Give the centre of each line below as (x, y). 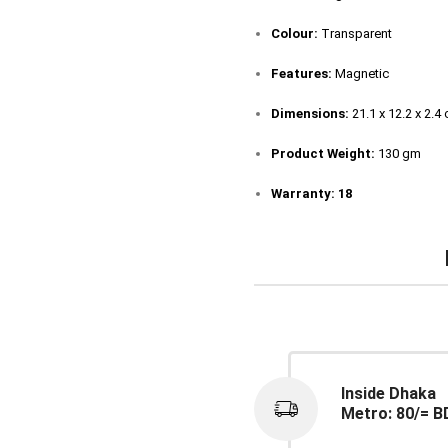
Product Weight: (323, 153)
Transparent (355, 33)
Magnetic (360, 73)
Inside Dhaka (388, 393)
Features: (301, 73)
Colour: (294, 33)
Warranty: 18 (311, 193)
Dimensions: (310, 113)
